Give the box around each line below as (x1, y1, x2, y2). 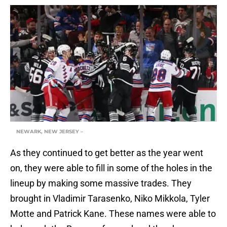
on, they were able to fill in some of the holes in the (10, 163, 212, 174)
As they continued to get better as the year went (10, 147, 203, 159)
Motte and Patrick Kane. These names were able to (10, 208, 216, 219)
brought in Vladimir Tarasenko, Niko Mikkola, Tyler (10, 193, 210, 204)
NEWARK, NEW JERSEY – (16, 128, 83, 135)
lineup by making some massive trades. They (10, 178, 192, 189)
